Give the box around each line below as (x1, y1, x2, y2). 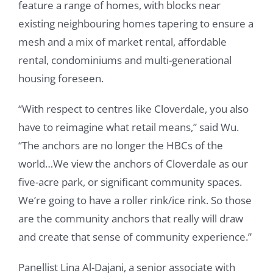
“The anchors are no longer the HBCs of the (18, 138, 223, 153)
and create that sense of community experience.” (18, 230, 252, 244)
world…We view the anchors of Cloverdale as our (18, 157, 248, 171)
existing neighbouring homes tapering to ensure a (18, 16, 253, 31)
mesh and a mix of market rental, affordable (18, 35, 227, 49)
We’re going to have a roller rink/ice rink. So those (18, 193, 252, 208)
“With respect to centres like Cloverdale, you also (18, 102, 249, 116)
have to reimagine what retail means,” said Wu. (18, 120, 239, 135)
